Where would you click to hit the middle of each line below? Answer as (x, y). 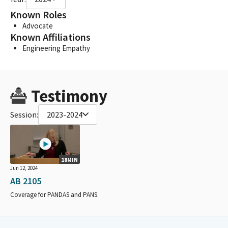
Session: (24, 114)
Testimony (69, 96)
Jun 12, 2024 (24, 168)
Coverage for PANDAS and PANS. (54, 194)
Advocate (38, 25)
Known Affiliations (50, 37)
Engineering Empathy (56, 48)
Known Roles (38, 15)
